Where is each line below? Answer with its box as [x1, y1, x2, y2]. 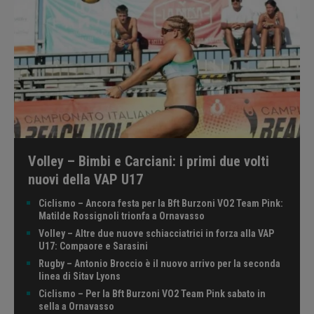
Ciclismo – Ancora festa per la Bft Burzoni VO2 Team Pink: [39, 197, 283, 209]
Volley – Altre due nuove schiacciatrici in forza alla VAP [39, 227, 274, 239]
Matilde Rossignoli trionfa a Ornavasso [39, 210, 205, 221]
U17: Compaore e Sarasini [39, 240, 148, 252]
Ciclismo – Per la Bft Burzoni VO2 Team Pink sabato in [39, 287, 266, 299]
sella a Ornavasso [39, 300, 114, 312]
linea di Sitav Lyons [39, 270, 121, 282]
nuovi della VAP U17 [28, 170, 143, 188]
